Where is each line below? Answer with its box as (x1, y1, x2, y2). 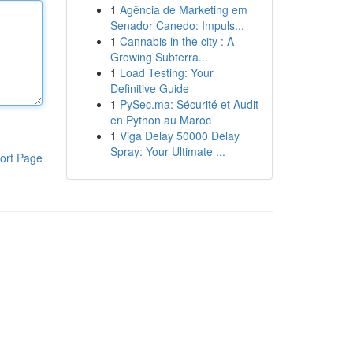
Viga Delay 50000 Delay (119, 128, 240, 143)
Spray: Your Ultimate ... (110, 143, 225, 159)
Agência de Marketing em (119, 2, 247, 17)
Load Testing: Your (119, 65, 214, 80)
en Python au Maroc (110, 112, 211, 128)
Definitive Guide (110, 80, 189, 96)
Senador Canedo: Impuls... (110, 17, 244, 33)
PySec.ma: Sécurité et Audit (119, 96, 258, 112)
